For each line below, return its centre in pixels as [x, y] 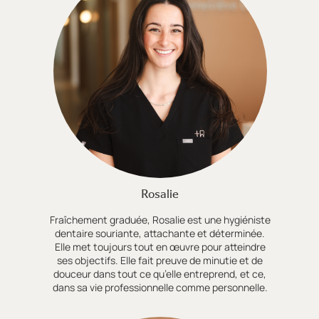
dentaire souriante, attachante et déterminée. [160, 234]
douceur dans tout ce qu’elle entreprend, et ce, [160, 274]
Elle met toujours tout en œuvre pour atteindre [160, 247]
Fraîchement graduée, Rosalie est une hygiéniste [160, 220]
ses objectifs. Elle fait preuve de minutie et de [160, 261]
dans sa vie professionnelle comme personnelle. [160, 288]
